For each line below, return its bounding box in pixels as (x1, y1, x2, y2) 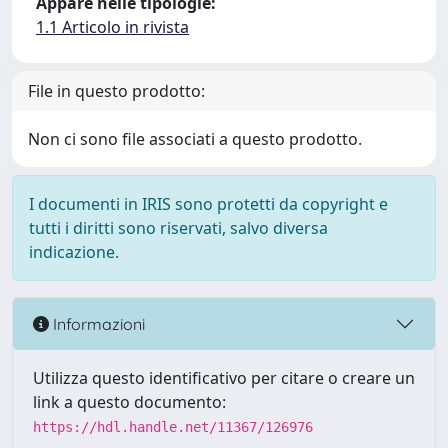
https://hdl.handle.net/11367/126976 (33, 419, 313, 435)
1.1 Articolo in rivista (36, 16, 189, 38)
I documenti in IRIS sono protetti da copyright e (29, 193, 388, 215)
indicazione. (29, 241, 119, 263)
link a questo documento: (33, 391, 226, 413)
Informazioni (49, 313, 145, 334)
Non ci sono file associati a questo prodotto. (28, 128, 362, 150)
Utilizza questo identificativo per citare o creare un (33, 367, 415, 389)
